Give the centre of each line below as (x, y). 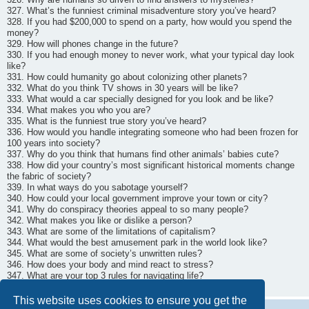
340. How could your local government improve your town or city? (137, 198)
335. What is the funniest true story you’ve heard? (107, 121)
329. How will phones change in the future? (92, 44)
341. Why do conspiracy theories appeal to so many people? (128, 209)
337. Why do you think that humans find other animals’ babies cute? (143, 154)
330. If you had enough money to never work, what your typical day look (151, 55)
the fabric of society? (49, 176)
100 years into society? (53, 143)
